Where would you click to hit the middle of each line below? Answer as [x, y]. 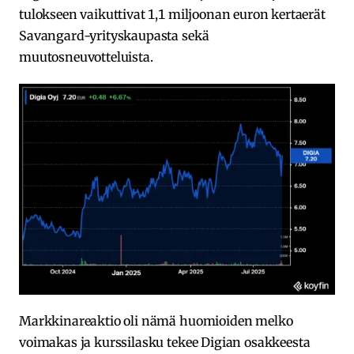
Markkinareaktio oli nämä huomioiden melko [156, 320]
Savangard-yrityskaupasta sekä [114, 36]
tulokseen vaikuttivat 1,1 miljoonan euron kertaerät [172, 15]
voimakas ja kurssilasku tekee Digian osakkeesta [165, 342]
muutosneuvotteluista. [86, 57]
